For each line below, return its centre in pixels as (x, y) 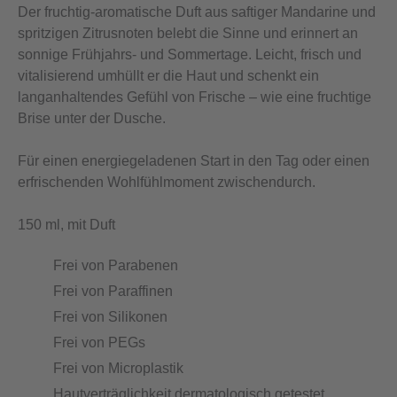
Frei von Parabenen (116, 265)
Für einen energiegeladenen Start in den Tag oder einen (194, 160)
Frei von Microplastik (118, 368)
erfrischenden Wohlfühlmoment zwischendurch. (167, 182)
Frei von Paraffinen (113, 291)
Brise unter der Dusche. (92, 118)
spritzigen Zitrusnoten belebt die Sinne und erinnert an (188, 33)
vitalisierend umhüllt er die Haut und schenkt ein (168, 75)
